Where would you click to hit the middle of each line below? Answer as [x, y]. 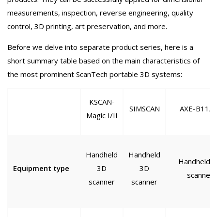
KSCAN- [102, 102]
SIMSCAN [144, 109]
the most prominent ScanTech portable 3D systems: [95, 74]
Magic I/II [102, 116]
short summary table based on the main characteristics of [103, 61]
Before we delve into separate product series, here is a [100, 47]
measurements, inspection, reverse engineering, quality [100, 13]
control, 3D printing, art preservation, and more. [87, 26]
